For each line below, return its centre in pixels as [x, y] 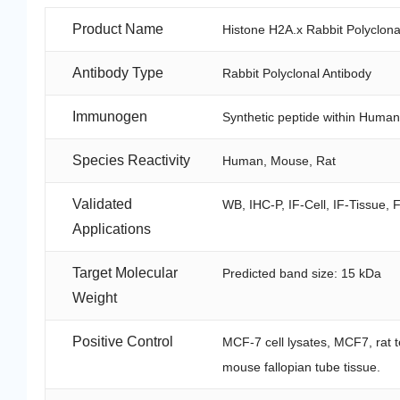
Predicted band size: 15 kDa [302, 274]
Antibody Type [118, 73]
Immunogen [110, 117]
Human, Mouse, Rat [279, 161]
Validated [102, 204]
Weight [95, 298]
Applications [112, 229]
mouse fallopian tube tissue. [302, 367]
